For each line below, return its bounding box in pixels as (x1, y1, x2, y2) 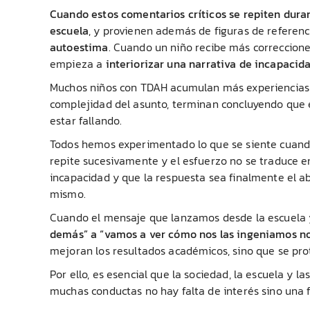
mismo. (50, 185, 86, 202)
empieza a (50, 55, 106, 72)
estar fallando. (50, 111, 122, 129)
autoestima (50, 38, 109, 55)
